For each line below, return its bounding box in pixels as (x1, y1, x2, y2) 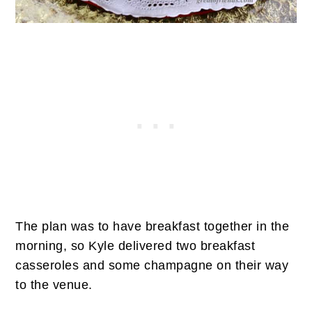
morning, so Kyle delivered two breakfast (15, 238, 256, 253)
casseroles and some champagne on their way (15, 258, 289, 272)
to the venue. (15, 277, 93, 292)
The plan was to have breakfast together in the (15, 219, 290, 233)
